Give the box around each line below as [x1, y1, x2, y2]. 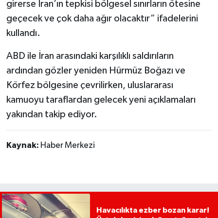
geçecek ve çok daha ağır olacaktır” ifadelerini [6, 13, 198, 23]
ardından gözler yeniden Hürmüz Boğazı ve [6, 65, 185, 75]
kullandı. [6, 28, 40, 38]
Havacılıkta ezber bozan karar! [96, 206, 209, 214]
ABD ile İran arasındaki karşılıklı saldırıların [6, 51, 174, 61]
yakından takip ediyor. [6, 109, 97, 119]
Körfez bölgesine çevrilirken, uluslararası [6, 80, 173, 90]
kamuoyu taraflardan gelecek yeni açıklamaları [6, 94, 196, 105]
